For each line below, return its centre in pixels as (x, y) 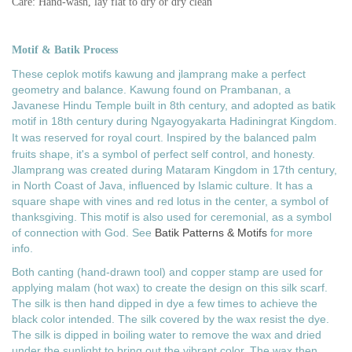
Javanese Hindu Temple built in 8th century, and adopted (153, 106)
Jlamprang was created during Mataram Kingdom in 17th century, (174, 170)
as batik (315, 106)
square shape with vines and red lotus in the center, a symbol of (170, 202)
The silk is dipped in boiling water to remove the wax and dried (167, 335)
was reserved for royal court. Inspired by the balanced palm (169, 138)
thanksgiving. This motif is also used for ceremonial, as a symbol (172, 217)
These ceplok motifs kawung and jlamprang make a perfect (159, 74)
